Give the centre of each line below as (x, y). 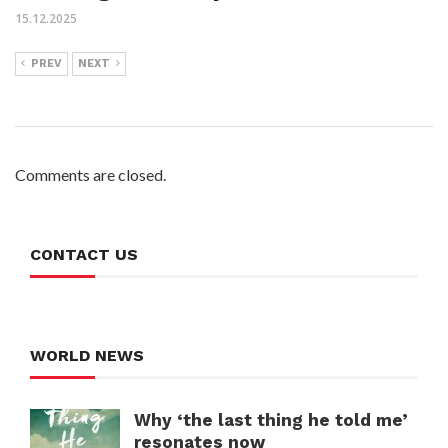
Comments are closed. (90, 174)
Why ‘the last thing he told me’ (271, 419)
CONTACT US (84, 254)
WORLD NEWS (87, 355)
